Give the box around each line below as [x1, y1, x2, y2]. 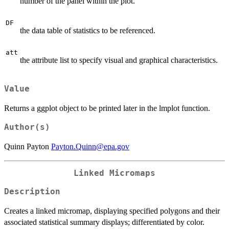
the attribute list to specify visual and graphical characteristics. [20, 56, 218, 65]
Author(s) [4, 122, 50, 132]
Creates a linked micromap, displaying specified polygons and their [4, 207, 220, 216]
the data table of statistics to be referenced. [20, 26, 155, 35]
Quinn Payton [4, 142, 51, 151]
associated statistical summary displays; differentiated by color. [4, 218, 204, 227]
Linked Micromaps [74, 168, 155, 178]
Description [4, 187, 60, 197]
